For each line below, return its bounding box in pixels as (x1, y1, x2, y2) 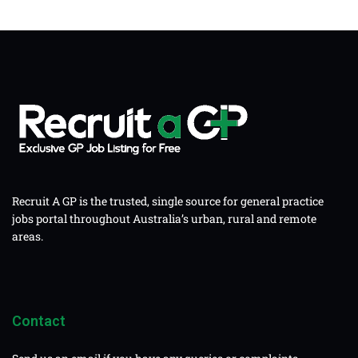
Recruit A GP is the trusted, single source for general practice (12, 193, 324, 209)
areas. (12, 228, 43, 244)
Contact (12, 312, 66, 330)
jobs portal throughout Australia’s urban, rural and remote (12, 210, 316, 226)
